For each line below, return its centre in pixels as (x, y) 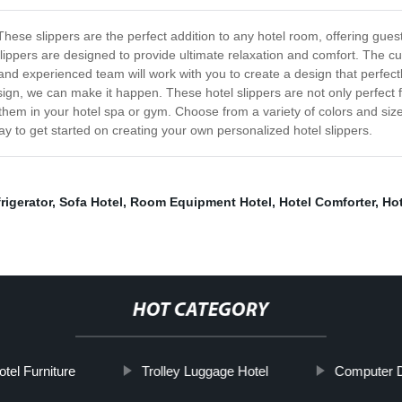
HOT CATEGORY (201, 311)
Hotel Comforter (327, 202)
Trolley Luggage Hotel (205, 371)
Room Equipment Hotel (201, 202)
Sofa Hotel (91, 202)
